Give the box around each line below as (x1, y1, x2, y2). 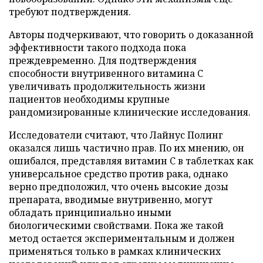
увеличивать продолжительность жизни (9, 79, 205, 93)
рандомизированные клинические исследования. (9, 105, 251, 119)
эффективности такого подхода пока (9, 41, 186, 54)
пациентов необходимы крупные (9, 92, 170, 106)
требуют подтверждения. (9, 5, 131, 18)
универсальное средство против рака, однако (9, 167, 228, 180)
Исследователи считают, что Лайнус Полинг (9, 128, 223, 141)
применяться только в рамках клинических (9, 244, 221, 258)
